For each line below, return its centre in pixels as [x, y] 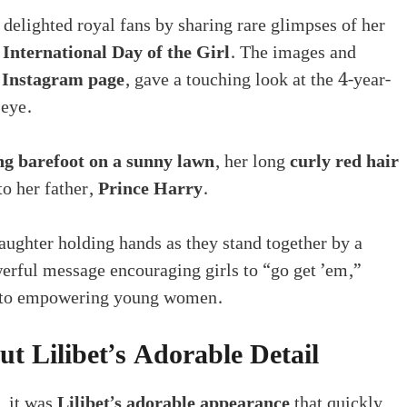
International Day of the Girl [116, 52]
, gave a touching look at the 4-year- [258, 79]
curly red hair [344, 161]
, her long [252, 161]
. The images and [293, 52]
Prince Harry [150, 189]
